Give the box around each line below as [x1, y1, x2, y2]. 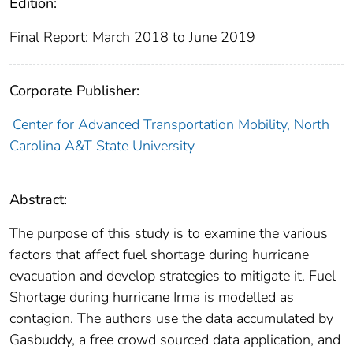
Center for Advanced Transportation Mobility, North [12, 115, 329, 135]
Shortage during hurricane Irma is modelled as [9, 288, 294, 307]
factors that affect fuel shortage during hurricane [9, 245, 309, 265]
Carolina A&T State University [9, 136, 195, 156]
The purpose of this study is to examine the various [9, 224, 328, 243]
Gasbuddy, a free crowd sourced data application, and [9, 330, 340, 350]
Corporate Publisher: [9, 81, 139, 101]
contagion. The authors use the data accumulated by [9, 309, 333, 329]
